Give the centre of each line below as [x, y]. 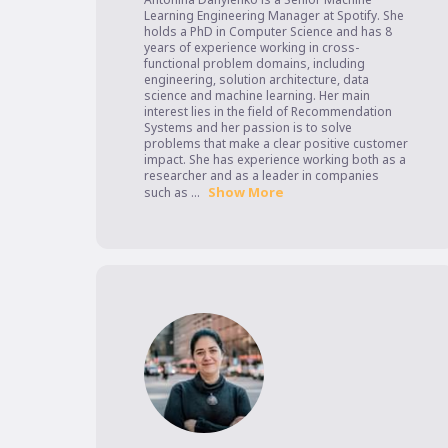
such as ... [171, 193]
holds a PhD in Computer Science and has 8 [267, 32]
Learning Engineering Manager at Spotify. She [273, 16]
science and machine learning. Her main [256, 96]
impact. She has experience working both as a [274, 160]
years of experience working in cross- [251, 48]
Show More [245, 192]
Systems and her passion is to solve [247, 128]
